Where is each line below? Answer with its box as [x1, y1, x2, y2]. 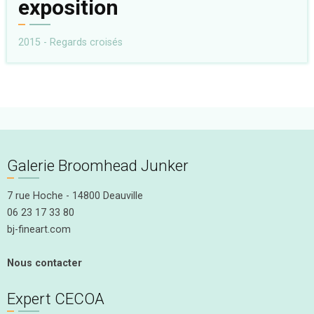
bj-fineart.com [7, 223, 71, 235]
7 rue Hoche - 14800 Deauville [7, 189, 143, 202]
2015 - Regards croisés [18, 36, 123, 48]
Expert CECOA [7, 289, 104, 308]
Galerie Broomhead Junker [7, 156, 189, 175]
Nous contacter [7, 257, 82, 269]
